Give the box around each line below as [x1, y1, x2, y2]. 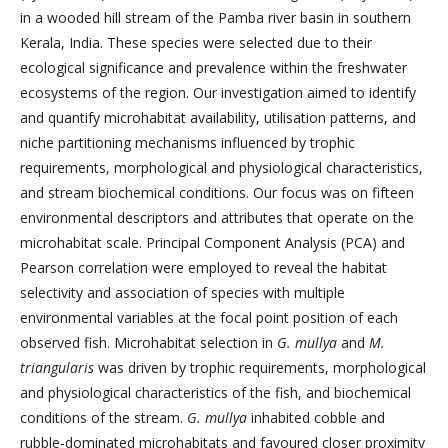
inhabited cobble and [247, 408, 385, 427]
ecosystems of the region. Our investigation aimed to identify [20, 83, 416, 102]
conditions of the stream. [20, 408, 187, 427]
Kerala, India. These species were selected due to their [20, 33, 372, 52]
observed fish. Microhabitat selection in [20, 333, 277, 352]
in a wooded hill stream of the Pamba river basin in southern [20, 8, 411, 27]
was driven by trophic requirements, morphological [94, 358, 426, 377]
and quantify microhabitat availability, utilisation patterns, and [20, 108, 416, 127]
